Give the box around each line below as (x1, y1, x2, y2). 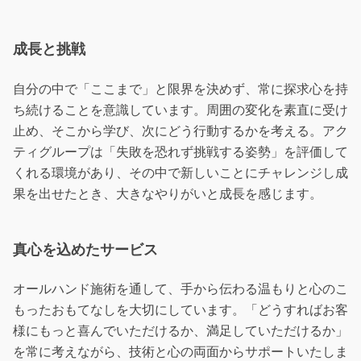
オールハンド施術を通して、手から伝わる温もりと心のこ (13, 282, 348, 297)
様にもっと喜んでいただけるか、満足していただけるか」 (13, 324, 348, 338)
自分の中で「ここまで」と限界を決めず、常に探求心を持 (13, 81, 348, 96)
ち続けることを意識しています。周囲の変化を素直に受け (13, 102, 348, 117)
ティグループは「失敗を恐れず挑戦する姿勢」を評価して (13, 144, 348, 159)
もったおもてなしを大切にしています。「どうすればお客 (13, 303, 348, 317)
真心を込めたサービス (13, 242, 158, 259)
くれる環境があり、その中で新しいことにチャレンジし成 (13, 165, 348, 180)
